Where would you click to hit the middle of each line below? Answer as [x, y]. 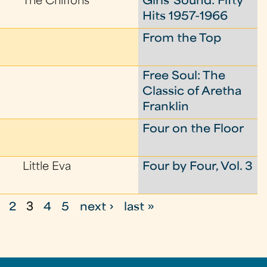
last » [139, 208]
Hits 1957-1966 [185, 17]
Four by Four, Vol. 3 [198, 167]
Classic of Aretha [192, 92]
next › [97, 208]
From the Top [182, 39]
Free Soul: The [184, 77]
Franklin [166, 108]
